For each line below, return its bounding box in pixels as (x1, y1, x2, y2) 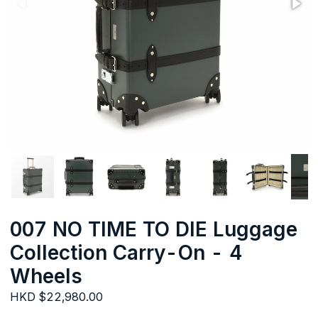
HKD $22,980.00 (10, 290, 103, 304)
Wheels (10, 264, 82, 288)
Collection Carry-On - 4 (10, 241, 242, 265)
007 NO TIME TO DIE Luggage (10, 217, 297, 241)
